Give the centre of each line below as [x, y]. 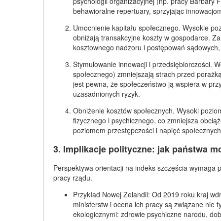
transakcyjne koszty [132, 37]
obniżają [87, 37]
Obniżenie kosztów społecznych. [124, 110]
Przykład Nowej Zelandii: [111, 194]
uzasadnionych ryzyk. [107, 93]
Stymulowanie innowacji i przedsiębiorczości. [143, 64]
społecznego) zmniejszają [114, 74]
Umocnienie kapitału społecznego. [127, 27]
